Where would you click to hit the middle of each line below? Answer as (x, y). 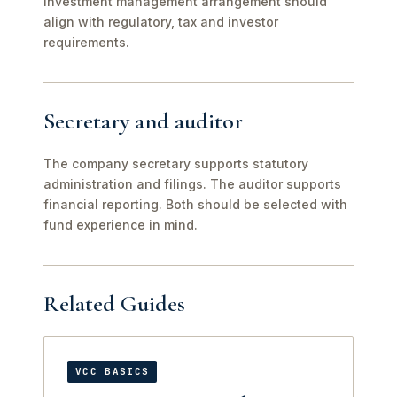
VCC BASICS (113, 371)
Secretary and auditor (143, 121)
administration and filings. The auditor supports (192, 184)
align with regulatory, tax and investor (161, 22)
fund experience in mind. (121, 225)
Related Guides (114, 304)
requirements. (86, 42)
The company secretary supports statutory (176, 163)
